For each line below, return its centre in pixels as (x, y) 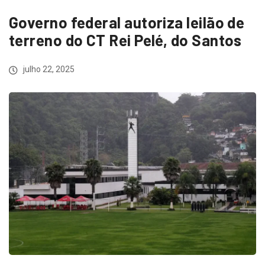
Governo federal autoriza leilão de (127, 22)
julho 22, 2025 (48, 69)
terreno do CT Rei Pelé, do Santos (125, 40)
